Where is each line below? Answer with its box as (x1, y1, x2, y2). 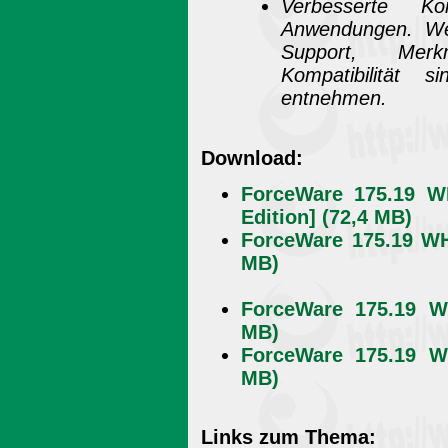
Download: (201, 146, 303, 169)
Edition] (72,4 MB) (241, 206, 412, 229)
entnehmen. (281, 87, 387, 110)
